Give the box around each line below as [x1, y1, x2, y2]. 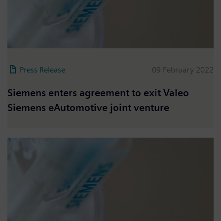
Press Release [20, 65, 65, 75]
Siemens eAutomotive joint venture [7, 102, 172, 114]
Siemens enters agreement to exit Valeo [7, 87, 189, 99]
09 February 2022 [152, 65, 214, 75]
